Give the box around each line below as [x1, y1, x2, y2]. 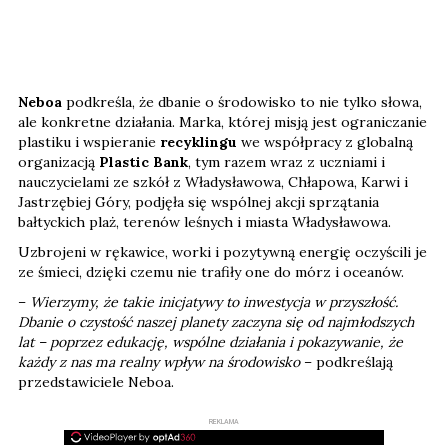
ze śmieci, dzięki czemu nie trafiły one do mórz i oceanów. [18, 262, 408, 281]
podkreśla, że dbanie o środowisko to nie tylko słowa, [62, 92, 422, 111]
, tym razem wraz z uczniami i [188, 152, 385, 171]
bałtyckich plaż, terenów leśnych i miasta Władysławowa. [18, 212, 395, 231]
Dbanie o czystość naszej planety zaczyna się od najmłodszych [18, 312, 414, 331]
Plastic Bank [99, 152, 188, 171]
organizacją [18, 152, 99, 171]
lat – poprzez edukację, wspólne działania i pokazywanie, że [18, 332, 403, 351]
